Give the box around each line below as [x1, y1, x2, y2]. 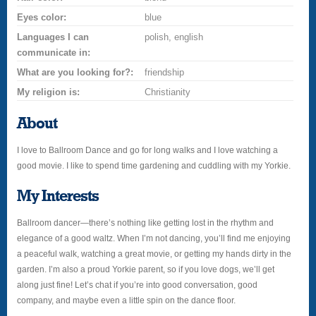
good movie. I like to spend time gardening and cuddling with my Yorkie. [17, 161, 291, 171]
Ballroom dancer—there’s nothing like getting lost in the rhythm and [17, 218, 274, 228]
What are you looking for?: [17, 67, 134, 78]
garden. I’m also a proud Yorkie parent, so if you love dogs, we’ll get [17, 265, 275, 274]
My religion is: [17, 87, 80, 97]
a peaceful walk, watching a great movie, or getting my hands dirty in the [17, 249, 292, 259]
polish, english [145, 32, 204, 42]
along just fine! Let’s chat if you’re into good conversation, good [17, 280, 258, 290]
